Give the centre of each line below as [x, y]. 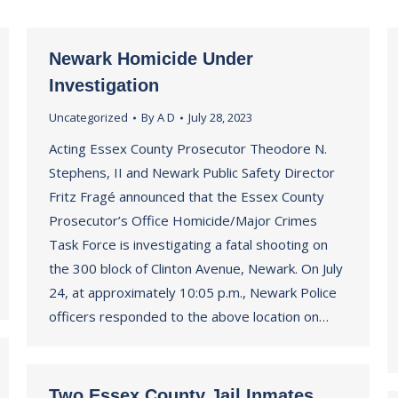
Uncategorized [88, 117]
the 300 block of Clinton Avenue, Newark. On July [196, 268]
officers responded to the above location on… [189, 316]
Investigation [104, 85]
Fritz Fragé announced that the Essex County [187, 196]
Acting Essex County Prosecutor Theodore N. [188, 148]
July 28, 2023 [220, 117]
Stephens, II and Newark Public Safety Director [192, 172]
